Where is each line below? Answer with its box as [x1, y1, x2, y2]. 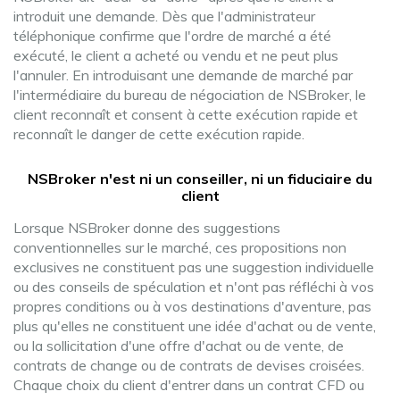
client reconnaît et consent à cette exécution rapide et [13, 105, 358, 123]
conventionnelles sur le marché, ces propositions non [13, 238, 346, 256]
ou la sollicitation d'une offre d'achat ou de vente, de [13, 337, 344, 354]
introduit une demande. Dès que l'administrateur [13, 7, 315, 25]
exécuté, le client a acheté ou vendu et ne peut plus [13, 46, 338, 64]
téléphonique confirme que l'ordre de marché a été [13, 27, 331, 45]
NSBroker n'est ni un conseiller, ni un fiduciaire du [28, 170, 372, 187]
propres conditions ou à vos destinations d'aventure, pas [13, 297, 371, 315]
